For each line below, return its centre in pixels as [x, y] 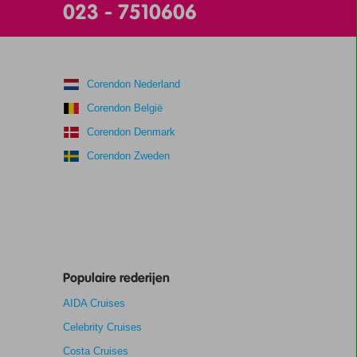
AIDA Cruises [94, 303]
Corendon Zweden [128, 156]
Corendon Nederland [133, 84]
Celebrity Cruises [102, 327]
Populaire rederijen [116, 278]
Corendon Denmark [131, 132]
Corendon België [124, 108]
